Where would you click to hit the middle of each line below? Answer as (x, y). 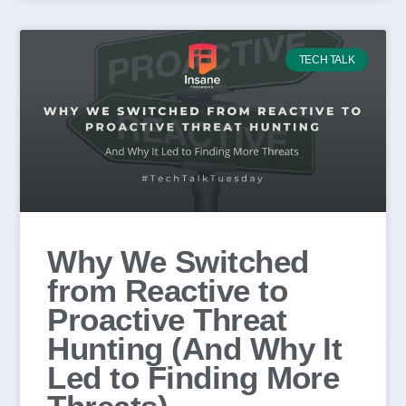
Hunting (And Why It (195, 349)
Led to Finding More (193, 378)
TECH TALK (327, 60)
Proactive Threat (167, 320)
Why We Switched (178, 262)
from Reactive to (167, 291)
